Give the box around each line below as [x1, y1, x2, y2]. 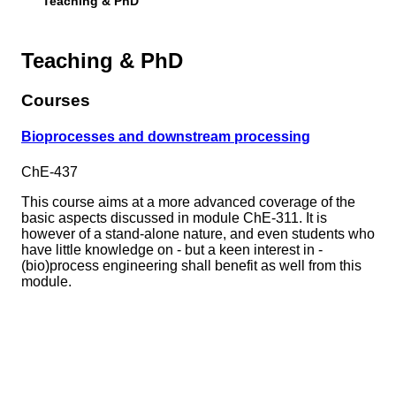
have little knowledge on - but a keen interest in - [21, 241, 323, 257]
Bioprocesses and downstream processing [21, 129, 310, 145]
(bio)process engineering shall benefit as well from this [21, 257, 362, 273]
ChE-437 [21, 164, 78, 179]
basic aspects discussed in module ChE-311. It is [21, 209, 327, 225]
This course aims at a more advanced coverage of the [21, 194, 355, 209]
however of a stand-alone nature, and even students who [21, 225, 375, 241]
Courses [21, 91, 90, 110]
